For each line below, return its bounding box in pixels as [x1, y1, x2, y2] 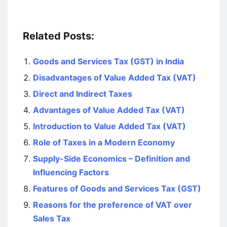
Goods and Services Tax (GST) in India [33, 56, 184, 66]
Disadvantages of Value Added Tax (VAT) [33, 72, 196, 83]
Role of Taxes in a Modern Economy [33, 137, 175, 147]
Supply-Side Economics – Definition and [33, 154, 190, 164]
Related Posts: [23, 30, 94, 42]
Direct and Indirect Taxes [33, 89, 132, 99]
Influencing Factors [33, 167, 109, 177]
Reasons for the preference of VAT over [33, 200, 192, 210]
